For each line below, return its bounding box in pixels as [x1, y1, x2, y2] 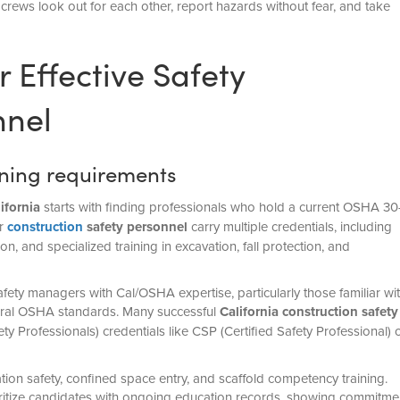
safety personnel [82, 217, 187, 237]
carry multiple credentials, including [187, 217, 392, 237]
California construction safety [219, 302, 398, 322]
